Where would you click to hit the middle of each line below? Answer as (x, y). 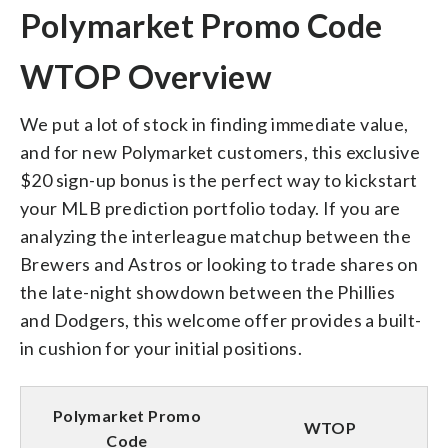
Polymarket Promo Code (201, 25)
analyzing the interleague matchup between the (215, 235)
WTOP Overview (146, 76)
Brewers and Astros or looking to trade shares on (219, 263)
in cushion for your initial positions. (161, 347)
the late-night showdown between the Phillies (208, 291)
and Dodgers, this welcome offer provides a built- (221, 319)
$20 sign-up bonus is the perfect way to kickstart (219, 179)
